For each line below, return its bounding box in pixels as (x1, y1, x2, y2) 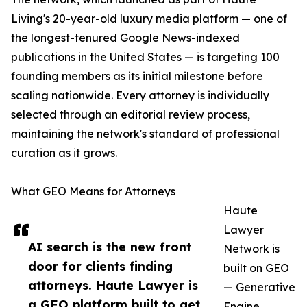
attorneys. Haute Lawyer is (28, 278, 198, 293)
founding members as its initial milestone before (11, 69, 263, 84)
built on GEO (223, 261, 289, 275)
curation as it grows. (11, 146, 117, 160)
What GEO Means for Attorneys (11, 184, 175, 199)
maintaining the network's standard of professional (11, 127, 280, 141)
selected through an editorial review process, (11, 108, 250, 122)
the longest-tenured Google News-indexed (11, 31, 240, 45)
